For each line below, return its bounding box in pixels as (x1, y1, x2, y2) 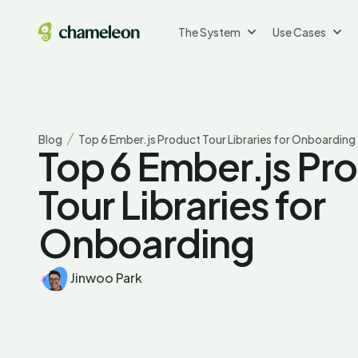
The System (177, 25, 241, 39)
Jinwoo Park (70, 268, 142, 286)
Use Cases (272, 25, 326, 39)
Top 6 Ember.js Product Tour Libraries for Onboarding (78, 131, 356, 146)
